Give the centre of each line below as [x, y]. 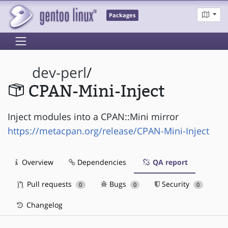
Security [176, 184]
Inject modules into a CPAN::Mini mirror [93, 116]
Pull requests [49, 184]
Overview [37, 162]
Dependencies [101, 162]
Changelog [44, 205]
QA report [169, 162]
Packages [122, 16]
